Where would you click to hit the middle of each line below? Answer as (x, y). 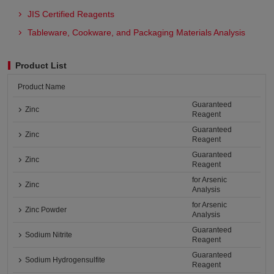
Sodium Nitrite (49, 235)
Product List (41, 65)
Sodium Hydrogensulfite (65, 260)
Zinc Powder (46, 210)
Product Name (42, 87)
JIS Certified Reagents (71, 14)
